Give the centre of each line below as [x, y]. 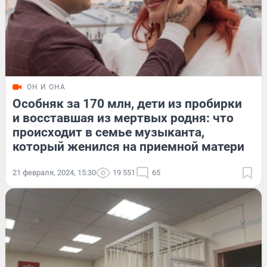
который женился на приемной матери [128, 146]
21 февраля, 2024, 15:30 [54, 172]
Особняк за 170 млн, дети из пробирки [127, 103]
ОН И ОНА [46, 87]
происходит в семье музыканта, [108, 132]
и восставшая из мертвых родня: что [123, 118]
